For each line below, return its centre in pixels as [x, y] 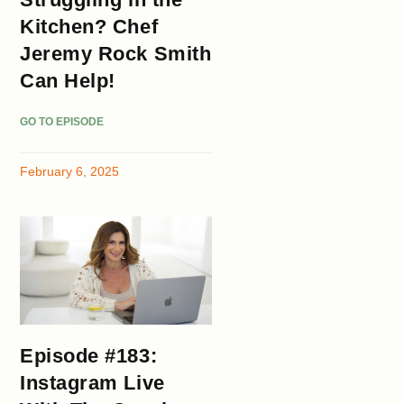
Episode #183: [89, 356]
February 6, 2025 [70, 171]
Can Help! [68, 80]
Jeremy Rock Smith [116, 53]
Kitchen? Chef [89, 26]
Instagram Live [92, 383]
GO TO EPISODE [62, 121]
